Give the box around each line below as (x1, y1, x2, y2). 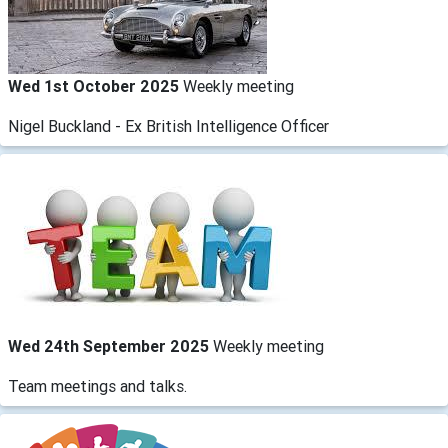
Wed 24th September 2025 (8, 335, 213, 356)
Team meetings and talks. (8, 375, 187, 396)
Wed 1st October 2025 (8, 75, 183, 96)
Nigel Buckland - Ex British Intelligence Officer (8, 115, 329, 136)
